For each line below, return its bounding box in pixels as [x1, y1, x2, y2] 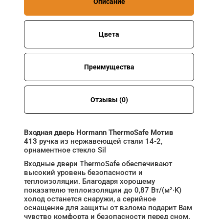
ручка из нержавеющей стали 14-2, [37, 136, 162, 146]
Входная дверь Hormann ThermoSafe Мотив [24, 128, 173, 137]
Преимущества [84, 63, 134, 71]
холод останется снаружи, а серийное [24, 194, 156, 203]
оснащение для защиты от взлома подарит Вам [24, 203, 192, 212]
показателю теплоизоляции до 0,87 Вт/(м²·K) [24, 185, 181, 195]
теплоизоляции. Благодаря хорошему [24, 176, 155, 186]
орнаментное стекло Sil [24, 145, 106, 154]
